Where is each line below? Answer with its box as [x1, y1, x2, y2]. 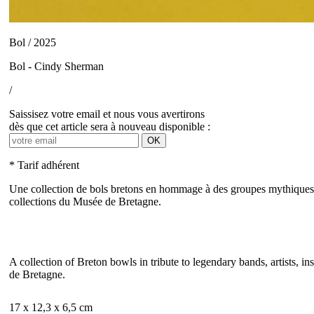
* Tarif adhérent [9, 159, 79, 171]
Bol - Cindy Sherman [9, 60, 104, 72]
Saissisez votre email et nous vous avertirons [9, 108, 205, 120]
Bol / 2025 [9, 36, 56, 48]
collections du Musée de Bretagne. [9, 196, 161, 207]
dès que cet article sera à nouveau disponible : [9, 121, 210, 132]
